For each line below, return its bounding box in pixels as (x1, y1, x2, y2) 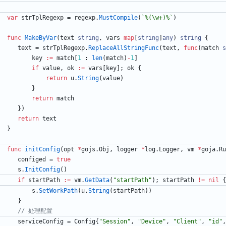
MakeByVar (25, 34, 56, 42)
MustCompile (99, 14, 138, 22)
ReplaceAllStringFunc (88, 44, 159, 52)
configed (18, 156, 46, 163)
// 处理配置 (18, 207, 52, 215)
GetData (85, 177, 109, 184)
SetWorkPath (39, 187, 78, 195)
